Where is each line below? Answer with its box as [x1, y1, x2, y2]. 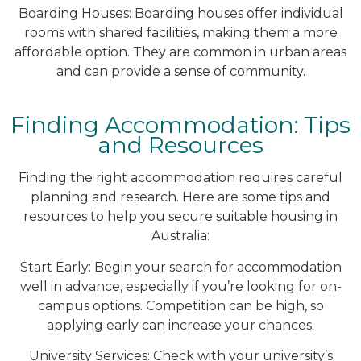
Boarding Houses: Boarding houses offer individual [18, 6, 343, 22]
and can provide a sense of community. [56, 64, 305, 80]
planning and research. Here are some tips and [31, 189, 330, 205]
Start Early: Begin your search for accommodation [19, 259, 342, 275]
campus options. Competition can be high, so [37, 297, 324, 313]
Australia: [151, 228, 210, 244]
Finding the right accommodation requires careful [19, 170, 342, 186]
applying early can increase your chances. [47, 317, 314, 333]
